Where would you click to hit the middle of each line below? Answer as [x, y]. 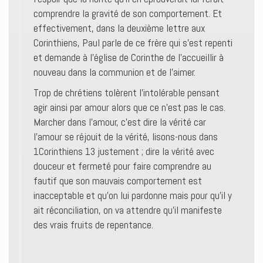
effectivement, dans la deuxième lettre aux [119, 28]
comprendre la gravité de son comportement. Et [128, 14]
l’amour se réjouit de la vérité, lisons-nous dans [126, 137]
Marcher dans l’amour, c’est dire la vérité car [120, 122]
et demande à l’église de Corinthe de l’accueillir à [129, 58]
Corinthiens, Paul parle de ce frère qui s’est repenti [133, 43]
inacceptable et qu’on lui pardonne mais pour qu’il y [133, 195]
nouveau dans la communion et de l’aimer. [114, 72]
